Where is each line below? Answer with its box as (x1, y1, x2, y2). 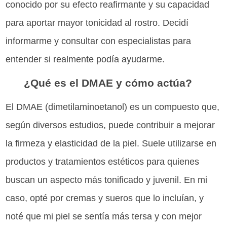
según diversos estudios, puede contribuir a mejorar (6, 120, 215, 131)
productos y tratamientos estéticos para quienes (6, 157, 200, 167)
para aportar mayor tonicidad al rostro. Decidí (6, 17, 189, 28)
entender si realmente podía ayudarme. (6, 54, 165, 64)
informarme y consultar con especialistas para (6, 35, 192, 46)
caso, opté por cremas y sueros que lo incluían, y (6, 193, 204, 204)
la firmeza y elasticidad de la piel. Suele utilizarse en (6, 138, 217, 149)
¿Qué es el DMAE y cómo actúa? (23, 77, 192, 89)
